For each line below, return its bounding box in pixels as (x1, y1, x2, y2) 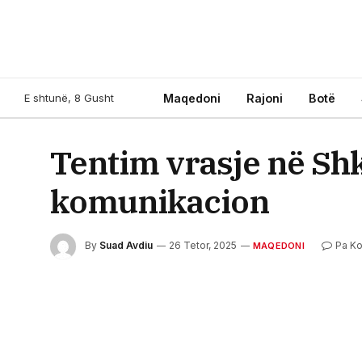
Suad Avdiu (99, 239, 153, 252)
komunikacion (50, 180, 269, 222)
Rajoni (246, 90, 283, 105)
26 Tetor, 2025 (169, 239, 237, 252)
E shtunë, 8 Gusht (24, 90, 114, 104)
